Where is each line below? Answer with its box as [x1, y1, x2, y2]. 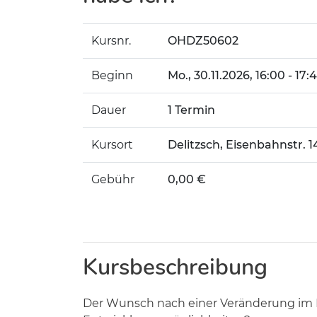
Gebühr [91, 173, 134, 186]
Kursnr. [91, 34, 131, 47]
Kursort [91, 138, 133, 151]
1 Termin [168, 103, 215, 117]
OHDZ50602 [168, 34, 238, 47]
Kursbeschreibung [83, 252, 267, 282]
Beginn [91, 69, 133, 82]
